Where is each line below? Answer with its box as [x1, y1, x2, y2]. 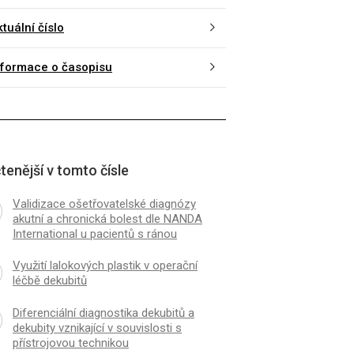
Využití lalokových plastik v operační [12, 258, 198, 273]
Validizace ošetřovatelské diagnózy [12, 196, 196, 211]
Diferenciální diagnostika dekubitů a [12, 305, 194, 320]
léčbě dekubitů [12, 273, 87, 288]
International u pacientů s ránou [12, 226, 177, 241]
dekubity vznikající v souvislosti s [12, 320, 182, 335]
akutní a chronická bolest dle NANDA [12, 211, 202, 226]
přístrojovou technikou [12, 335, 129, 350]
